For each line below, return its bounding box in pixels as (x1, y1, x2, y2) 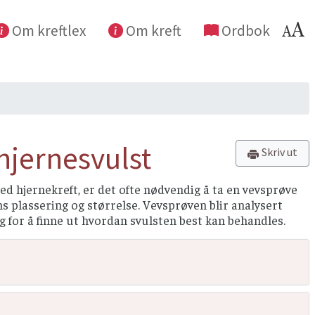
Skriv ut (262, 145, 297, 160)
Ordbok (219, 21, 270, 41)
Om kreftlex (9, 21, 86, 41)
